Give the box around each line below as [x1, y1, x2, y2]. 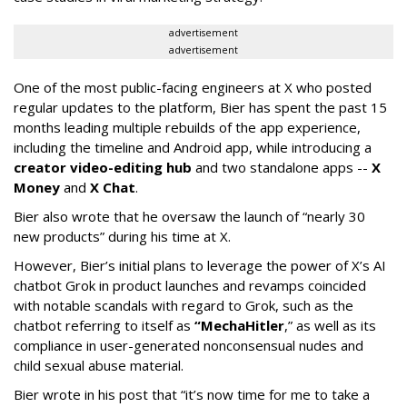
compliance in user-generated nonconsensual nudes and [14, 335, 363, 354]
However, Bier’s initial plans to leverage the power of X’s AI [14, 255, 386, 274]
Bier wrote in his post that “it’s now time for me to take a [14, 384, 370, 403]
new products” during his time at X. [14, 226, 231, 245]
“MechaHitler [194, 315, 284, 334]
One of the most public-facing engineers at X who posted [14, 77, 372, 96]
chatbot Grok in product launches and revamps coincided [14, 275, 366, 294]
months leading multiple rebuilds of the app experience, [14, 117, 361, 136]
